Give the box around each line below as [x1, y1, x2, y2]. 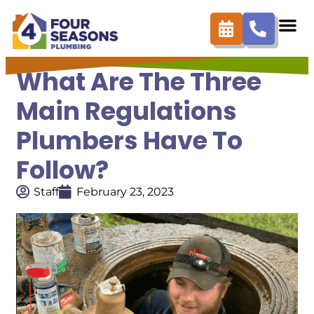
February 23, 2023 [76, 185, 174, 199]
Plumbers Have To [16, 123, 243, 158]
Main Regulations [16, 93, 237, 128]
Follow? [16, 152, 109, 187]
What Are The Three [16, 64, 261, 99]
